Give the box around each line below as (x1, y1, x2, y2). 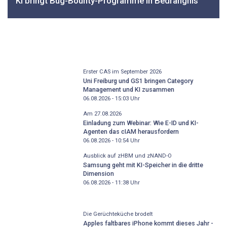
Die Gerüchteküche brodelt (83, 210, 153, 217)
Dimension (83, 170, 114, 178)
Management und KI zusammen (83, 86, 174, 94)
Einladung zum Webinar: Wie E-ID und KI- (83, 119, 199, 127)
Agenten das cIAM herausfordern (83, 128, 179, 136)
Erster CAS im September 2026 (83, 68, 162, 75)
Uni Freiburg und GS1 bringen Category (83, 77, 193, 85)
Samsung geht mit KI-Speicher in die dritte (83, 161, 203, 169)
